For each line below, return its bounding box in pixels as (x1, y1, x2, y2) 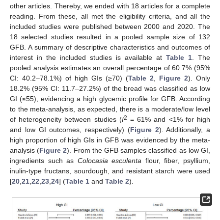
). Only (188, 74, 210, 82)
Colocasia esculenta (77, 157, 142, 165)
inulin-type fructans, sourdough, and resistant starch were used (10, 167, 210, 175)
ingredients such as (10, 157, 78, 165)
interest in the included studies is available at (10, 54, 166, 62)
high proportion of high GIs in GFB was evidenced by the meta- (10, 136, 210, 144)
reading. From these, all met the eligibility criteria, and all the (10, 12, 210, 21)
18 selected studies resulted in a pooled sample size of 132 (10, 33, 210, 41)
